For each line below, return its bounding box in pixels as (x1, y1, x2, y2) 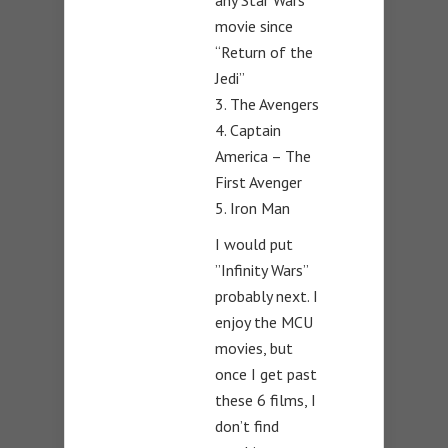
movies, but (215, 338, 293, 359)
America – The (215, 146, 311, 167)
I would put (215, 234, 293, 255)
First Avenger (215, 172, 302, 193)
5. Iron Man (215, 198, 290, 219)
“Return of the (215, 42, 313, 63)
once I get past (215, 364, 317, 385)
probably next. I (215, 286, 318, 307)
